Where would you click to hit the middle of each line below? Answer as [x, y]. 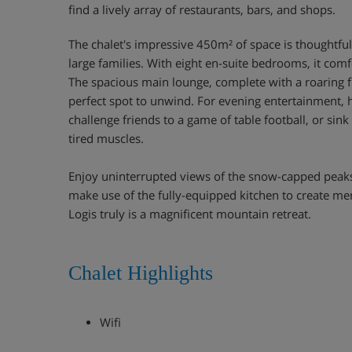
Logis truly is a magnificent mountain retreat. [190, 214]
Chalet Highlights [141, 273]
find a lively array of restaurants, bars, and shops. [202, 9]
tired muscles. [106, 138]
